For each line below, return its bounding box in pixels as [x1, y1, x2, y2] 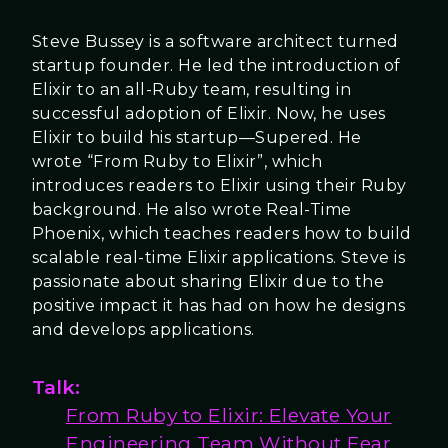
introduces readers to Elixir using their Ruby [32, 176, 407, 196]
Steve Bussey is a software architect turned [32, 32, 399, 52]
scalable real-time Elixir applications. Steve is [32, 248, 406, 268]
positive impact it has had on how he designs [32, 296, 406, 316]
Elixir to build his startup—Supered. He [32, 128, 362, 148]
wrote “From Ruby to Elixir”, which [32, 152, 323, 172]
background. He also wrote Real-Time [32, 200, 352, 220]
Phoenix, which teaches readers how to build [32, 224, 412, 244]
